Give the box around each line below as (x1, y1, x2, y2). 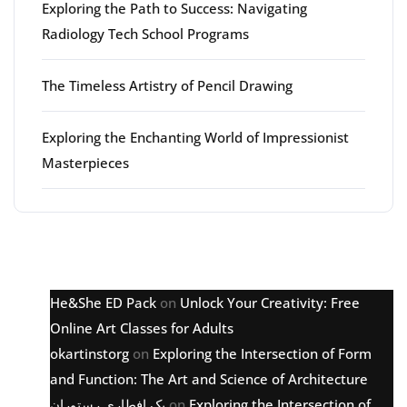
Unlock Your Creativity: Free (180, 293, 360, 312)
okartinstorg (50, 343, 129, 362)
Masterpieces (42, 153, 129, 172)
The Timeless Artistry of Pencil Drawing (42, 75, 293, 94)
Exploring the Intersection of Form (153, 343, 372, 362)
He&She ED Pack (50, 293, 156, 312)
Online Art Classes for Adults (50, 318, 233, 337)
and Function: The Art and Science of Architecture (50, 369, 368, 388)
